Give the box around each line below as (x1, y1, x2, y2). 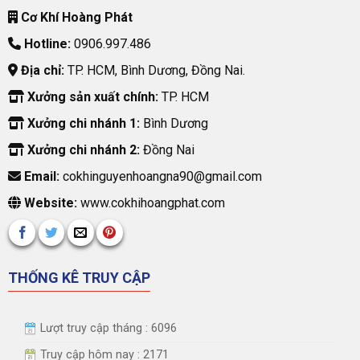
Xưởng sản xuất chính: (23, 89, 158, 105)
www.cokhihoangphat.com (76, 195, 225, 211)
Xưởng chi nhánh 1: (23, 116, 140, 132)
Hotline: (20, 36, 71, 52)
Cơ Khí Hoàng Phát (17, 10, 133, 26)
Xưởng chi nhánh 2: (23, 142, 140, 158)
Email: (20, 169, 59, 185)
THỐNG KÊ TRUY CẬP (7, 268, 150, 286)
